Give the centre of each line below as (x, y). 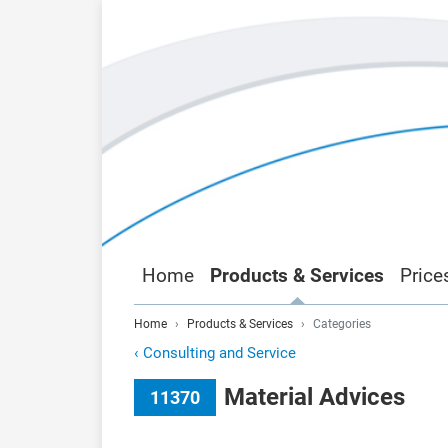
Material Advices (314, 397)
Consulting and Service (219, 352)
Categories (342, 323)
